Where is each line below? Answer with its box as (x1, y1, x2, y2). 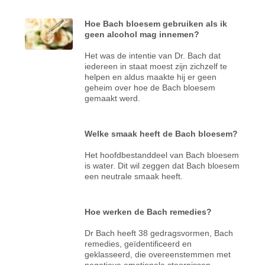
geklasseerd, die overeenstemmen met (85, 249, 231, 259)
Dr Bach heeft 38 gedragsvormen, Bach (85, 228, 234, 238)
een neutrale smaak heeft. (85, 171, 183, 181)
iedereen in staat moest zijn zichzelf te (85, 61, 228, 71)
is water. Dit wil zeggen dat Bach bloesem (85, 160, 240, 170)
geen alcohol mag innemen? (85, 29, 200, 39)
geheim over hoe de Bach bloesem (85, 82, 216, 92)
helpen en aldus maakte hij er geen (85, 72, 217, 82)
